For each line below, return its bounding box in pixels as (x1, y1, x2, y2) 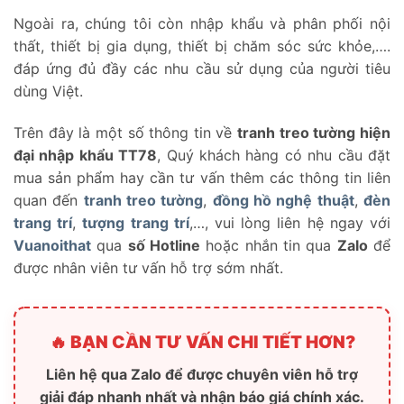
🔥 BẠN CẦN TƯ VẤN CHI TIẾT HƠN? (49, 332, 355, 353)
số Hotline (127, 236, 201, 255)
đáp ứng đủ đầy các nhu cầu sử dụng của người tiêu (14, 60, 390, 78)
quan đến (14, 191, 84, 210)
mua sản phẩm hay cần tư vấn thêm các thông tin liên (14, 169, 390, 188)
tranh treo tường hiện (237, 124, 391, 142)
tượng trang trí (82, 214, 189, 233)
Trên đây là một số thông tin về (14, 124, 238, 142)
